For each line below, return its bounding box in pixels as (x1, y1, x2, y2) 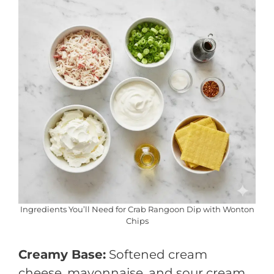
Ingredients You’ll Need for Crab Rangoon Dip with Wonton (20, 204, 254, 214)
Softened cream (106, 247, 207, 262)
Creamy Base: (18, 247, 106, 262)
